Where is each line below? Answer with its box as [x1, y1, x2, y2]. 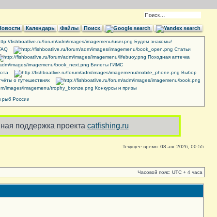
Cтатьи [172, 46, 191, 52]
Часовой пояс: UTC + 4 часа [138, 170, 202, 175]
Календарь [26, 25, 55, 31]
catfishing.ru [87, 122, 129, 130]
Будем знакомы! [132, 39, 172, 44]
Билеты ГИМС [89, 62, 123, 67]
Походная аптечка [146, 54, 190, 60]
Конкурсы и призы [93, 85, 137, 91]
